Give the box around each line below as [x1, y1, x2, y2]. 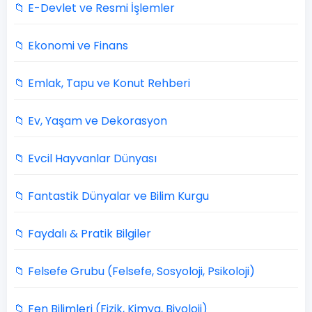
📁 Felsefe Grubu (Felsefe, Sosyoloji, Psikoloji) [14, 263, 255, 279]
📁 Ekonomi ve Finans [14, 38, 128, 54]
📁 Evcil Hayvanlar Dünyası [14, 150, 157, 166]
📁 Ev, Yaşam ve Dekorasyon [14, 113, 167, 129]
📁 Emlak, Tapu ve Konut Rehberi [14, 75, 190, 91]
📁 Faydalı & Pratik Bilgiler [14, 226, 151, 242]
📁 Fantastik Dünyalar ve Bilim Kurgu [14, 188, 209, 204]
